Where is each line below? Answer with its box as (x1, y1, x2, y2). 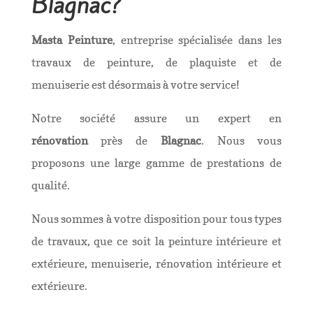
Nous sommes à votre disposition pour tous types (31, 212, 282, 226)
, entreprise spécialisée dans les (112, 33, 282, 47)
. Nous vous (201, 133, 282, 147)
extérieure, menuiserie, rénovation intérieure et (31, 256, 282, 270)
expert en (217, 111, 282, 125)
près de (101, 133, 148, 147)
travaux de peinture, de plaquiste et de (31, 55, 282, 69)
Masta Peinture (31, 33, 112, 47)
